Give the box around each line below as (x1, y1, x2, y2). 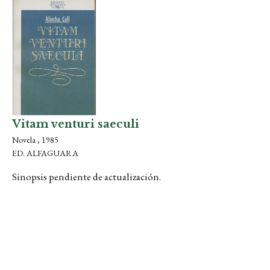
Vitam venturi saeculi (12, 118, 139, 131)
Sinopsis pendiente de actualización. (12, 170, 161, 183)
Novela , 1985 (12, 134, 58, 145)
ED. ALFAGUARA (12, 148, 78, 159)
